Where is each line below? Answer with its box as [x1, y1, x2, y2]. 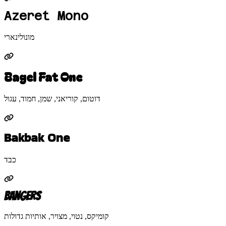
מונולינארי [4, 32, 34, 41]
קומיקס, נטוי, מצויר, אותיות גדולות [4, 212, 109, 221]
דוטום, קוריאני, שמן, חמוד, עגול [4, 94, 100, 103]
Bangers [4, 190, 41, 203]
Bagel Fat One [4, 67, 82, 85]
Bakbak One [4, 129, 70, 146]
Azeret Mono [4, 9, 88, 24]
